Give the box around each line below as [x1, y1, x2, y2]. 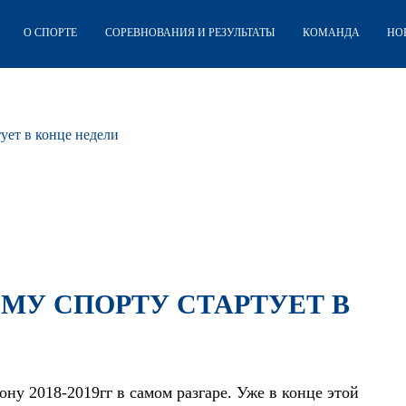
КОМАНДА [302, 26, 360, 40]
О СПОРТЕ [23, 26, 77, 40]
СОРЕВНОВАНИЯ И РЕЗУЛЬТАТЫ [104, 26, 275, 40]
